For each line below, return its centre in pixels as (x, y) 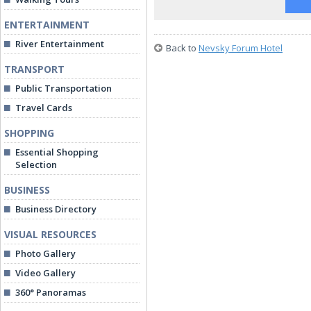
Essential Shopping (57, 152)
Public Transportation (64, 88)
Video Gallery (45, 273)
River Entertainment (60, 44)
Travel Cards (44, 108)
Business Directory (56, 209)
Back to (182, 48)
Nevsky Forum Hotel (241, 48)
